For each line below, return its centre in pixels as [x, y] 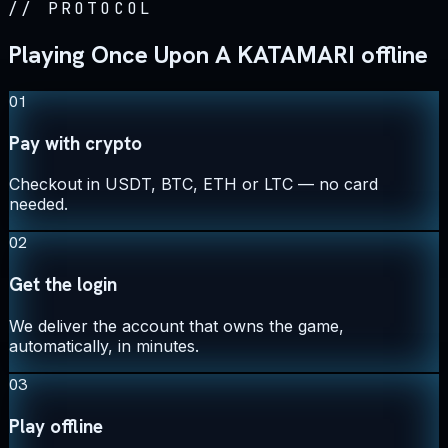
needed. [38, 204]
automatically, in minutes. [104, 345]
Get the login [63, 285]
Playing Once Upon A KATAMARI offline [218, 55]
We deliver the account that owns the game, [176, 325]
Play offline [56, 426]
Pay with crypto [75, 143]
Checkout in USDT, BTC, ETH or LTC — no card [193, 184]
